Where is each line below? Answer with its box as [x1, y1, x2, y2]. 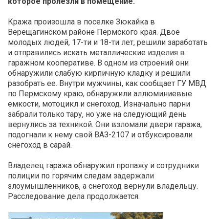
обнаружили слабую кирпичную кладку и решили [8, 68, 190, 78]
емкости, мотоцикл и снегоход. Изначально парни [8, 99, 190, 109]
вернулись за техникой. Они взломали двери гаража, [8, 120, 202, 130]
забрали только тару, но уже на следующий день [8, 109, 187, 119]
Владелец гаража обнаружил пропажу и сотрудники [8, 161, 199, 171]
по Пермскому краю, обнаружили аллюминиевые [8, 89, 192, 99]
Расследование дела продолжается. [8, 192, 140, 201]
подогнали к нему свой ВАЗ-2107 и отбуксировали [8, 130, 193, 140]
